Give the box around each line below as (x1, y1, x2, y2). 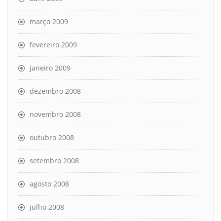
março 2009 (30, 17, 68, 26)
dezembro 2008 (30, 86, 81, 96)
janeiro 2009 (30, 63, 71, 73)
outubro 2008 (30, 133, 74, 142)
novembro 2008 (30, 110, 81, 119)
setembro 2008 (30, 156, 79, 165)
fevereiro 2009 (30, 40, 77, 49)
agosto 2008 (30, 179, 69, 188)
